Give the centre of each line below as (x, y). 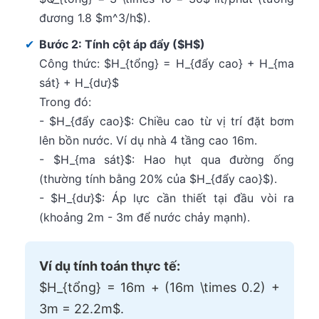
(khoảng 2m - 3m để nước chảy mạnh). (145, 217)
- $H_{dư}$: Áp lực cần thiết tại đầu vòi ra (167, 198)
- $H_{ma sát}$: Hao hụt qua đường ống (167, 159)
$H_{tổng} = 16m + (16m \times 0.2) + (159, 287)
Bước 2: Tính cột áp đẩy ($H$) (122, 44)
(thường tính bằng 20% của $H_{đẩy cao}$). (158, 178)
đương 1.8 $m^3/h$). (95, 17)
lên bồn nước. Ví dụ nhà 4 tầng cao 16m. (148, 140)
